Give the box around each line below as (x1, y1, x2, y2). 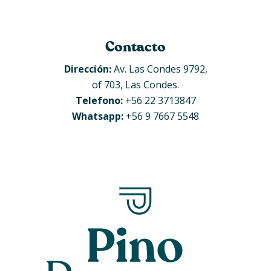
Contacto (105, 38, 166, 57)
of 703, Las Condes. (92, 78, 179, 92)
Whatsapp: (72, 109, 123, 123)
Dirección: (64, 62, 111, 76)
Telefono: (75, 94, 123, 108)
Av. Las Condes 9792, (111, 62, 207, 76)
